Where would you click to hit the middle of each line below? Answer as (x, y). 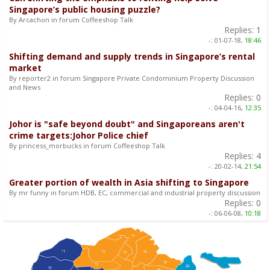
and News (25, 87)
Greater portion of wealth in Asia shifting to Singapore (129, 182)
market (25, 67)
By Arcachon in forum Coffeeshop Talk (71, 19)
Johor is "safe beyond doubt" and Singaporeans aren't (127, 124)
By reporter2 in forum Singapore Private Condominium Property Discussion (132, 78)
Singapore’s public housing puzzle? (85, 9)
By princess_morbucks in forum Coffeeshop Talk (87, 145)
